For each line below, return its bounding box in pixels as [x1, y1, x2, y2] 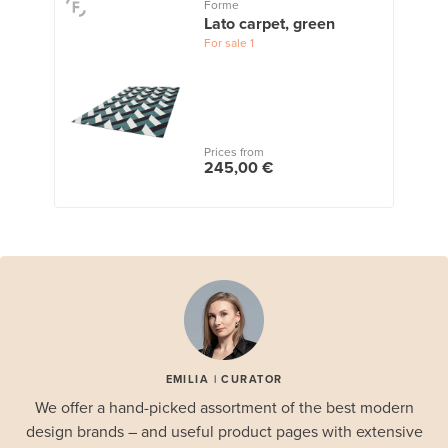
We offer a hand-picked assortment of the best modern [34, 397, 414, 418]
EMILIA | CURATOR [165, 372, 283, 386]
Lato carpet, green [203, 13, 335, 34]
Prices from [203, 144, 264, 159]
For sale [203, 35, 247, 50]
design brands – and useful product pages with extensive [25, 421, 423, 442]
